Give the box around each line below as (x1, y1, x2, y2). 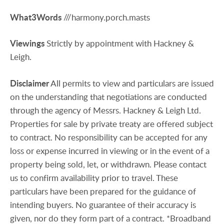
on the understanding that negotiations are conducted (10, 90, 207, 102)
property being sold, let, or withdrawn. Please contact (10, 158, 206, 170)
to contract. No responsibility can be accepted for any (10, 131, 207, 143)
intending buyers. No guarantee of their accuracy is (10, 198, 196, 210)
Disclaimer (10, 77, 49, 89)
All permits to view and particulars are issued (50, 77, 214, 89)
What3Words (10, 11, 61, 23)
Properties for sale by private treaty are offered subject (10, 117, 213, 129)
